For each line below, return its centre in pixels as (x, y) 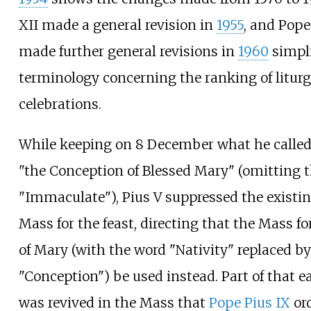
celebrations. (60, 104)
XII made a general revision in (117, 25)
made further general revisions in (128, 52)
